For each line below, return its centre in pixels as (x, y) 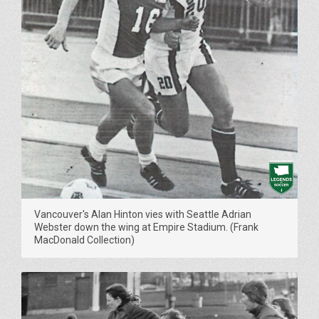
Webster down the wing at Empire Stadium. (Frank (146, 228)
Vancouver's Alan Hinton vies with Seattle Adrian (143, 215)
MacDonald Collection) (84, 240)
